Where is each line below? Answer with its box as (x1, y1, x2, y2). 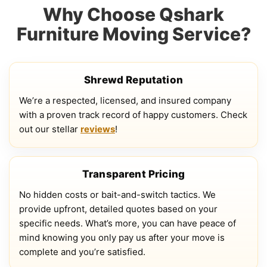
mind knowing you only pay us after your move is (19, 232, 225, 244)
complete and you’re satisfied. (19, 246, 145, 258)
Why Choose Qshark (43, 4, 224, 26)
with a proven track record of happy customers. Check (19, 109, 247, 121)
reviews (80, 123, 115, 135)
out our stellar (19, 123, 80, 135)
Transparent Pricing (82, 168, 185, 181)
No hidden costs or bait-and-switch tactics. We (19, 189, 216, 201)
